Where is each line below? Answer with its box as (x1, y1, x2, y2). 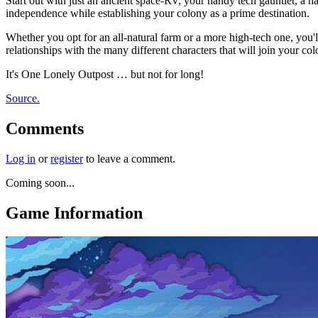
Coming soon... (6, 176, 75, 189)
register (50, 152, 83, 165)
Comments (6, 119, 84, 138)
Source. (6, 92, 40, 104)
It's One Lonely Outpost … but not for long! (6, 67, 204, 80)
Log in (6, 152, 35, 165)
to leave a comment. (83, 152, 175, 165)
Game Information (6, 203, 143, 222)
